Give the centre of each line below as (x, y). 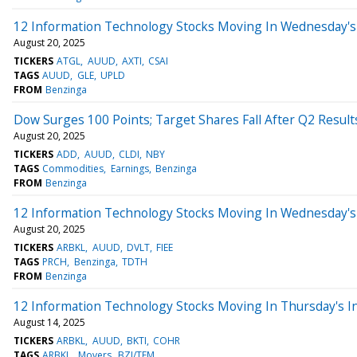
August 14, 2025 (49, 322)
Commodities (73, 168)
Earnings (129, 168)
